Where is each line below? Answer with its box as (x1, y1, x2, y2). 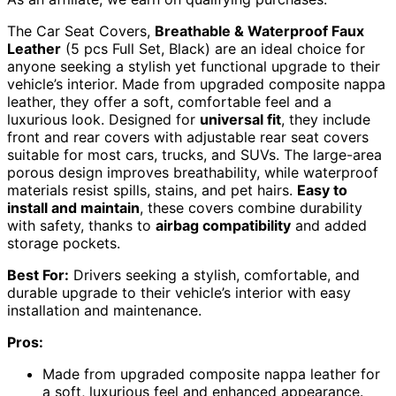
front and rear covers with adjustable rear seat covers (7, 128, 369, 147)
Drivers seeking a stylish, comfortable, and (69, 266, 360, 285)
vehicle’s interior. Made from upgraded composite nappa (7, 75, 385, 94)
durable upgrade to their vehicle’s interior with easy (7, 284, 351, 302)
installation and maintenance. (7, 301, 202, 320)
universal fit (200, 110, 281, 129)
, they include (281, 110, 370, 129)
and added (291, 217, 367, 235)
